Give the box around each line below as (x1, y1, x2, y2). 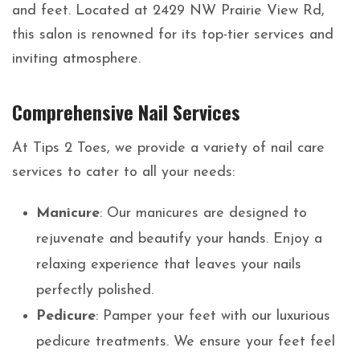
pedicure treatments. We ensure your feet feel (36, 334, 335, 350)
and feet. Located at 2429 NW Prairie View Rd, (12, 3, 325, 19)
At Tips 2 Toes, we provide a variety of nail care (12, 141, 325, 157)
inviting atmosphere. (12, 51, 141, 67)
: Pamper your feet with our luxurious (96, 309, 330, 325)
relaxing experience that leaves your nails (36, 257, 301, 273)
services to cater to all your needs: (12, 165, 235, 181)
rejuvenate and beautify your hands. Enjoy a (36, 231, 322, 247)
